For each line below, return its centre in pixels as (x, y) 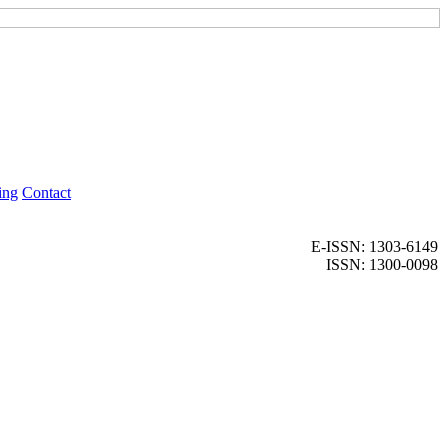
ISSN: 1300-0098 (382, 264)
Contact (46, 192)
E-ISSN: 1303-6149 (374, 246)
